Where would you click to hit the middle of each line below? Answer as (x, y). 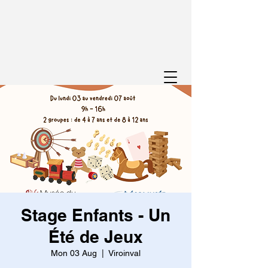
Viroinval (124, 253)
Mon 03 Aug (74, 253)
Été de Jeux (96, 237)
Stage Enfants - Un (96, 215)
